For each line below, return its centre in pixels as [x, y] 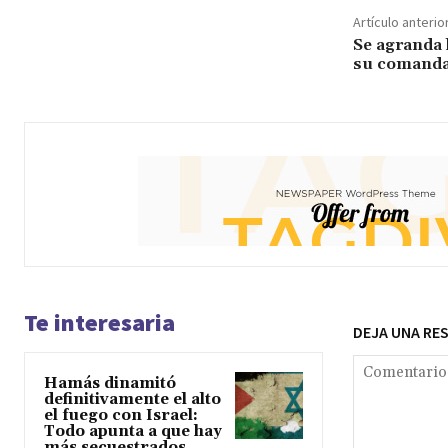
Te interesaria [99, 322]
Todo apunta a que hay [133, 431]
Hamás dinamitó [110, 383]
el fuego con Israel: [121, 415]
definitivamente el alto [132, 399]
